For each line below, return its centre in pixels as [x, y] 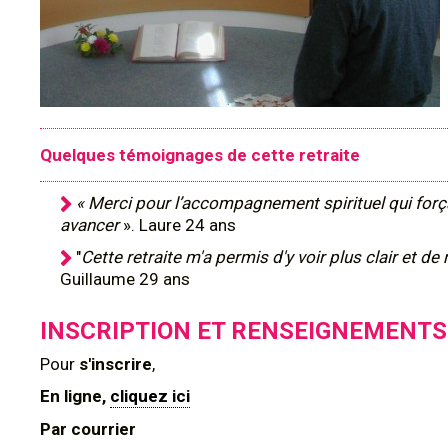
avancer [91, 225]
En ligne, [75, 396]
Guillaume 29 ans [125, 279]
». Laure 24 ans [179, 225]
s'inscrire [113, 364]
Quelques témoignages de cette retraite [200, 155]
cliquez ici [150, 396]
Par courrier [88, 429]
